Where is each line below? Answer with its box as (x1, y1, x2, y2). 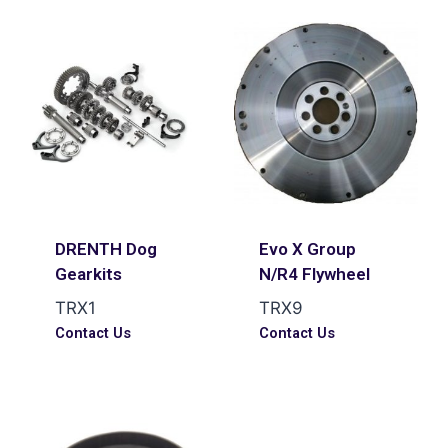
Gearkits (54, 263, 122, 284)
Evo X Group (258, 238, 356, 259)
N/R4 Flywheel (258, 263, 370, 284)
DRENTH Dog (54, 238, 157, 259)
